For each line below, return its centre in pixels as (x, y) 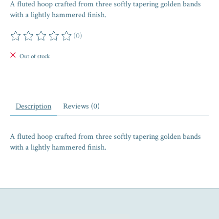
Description (33, 107)
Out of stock (34, 56)
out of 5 (115, 41)
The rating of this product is (54, 41)
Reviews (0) (81, 107)
